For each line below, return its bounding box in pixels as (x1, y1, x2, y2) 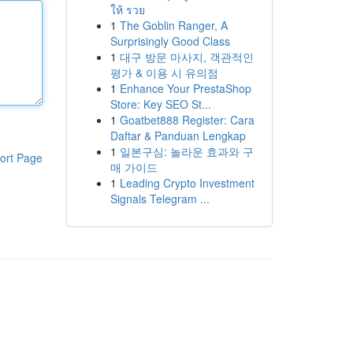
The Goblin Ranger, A (119, 17, 228, 33)
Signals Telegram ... (110, 191, 210, 206)
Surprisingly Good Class (110, 33, 230, 49)
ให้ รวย (110, 2, 145, 17)
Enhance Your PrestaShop (119, 80, 251, 96)
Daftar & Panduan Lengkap (110, 128, 246, 143)
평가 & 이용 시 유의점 (110, 65, 218, 80)
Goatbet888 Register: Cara (119, 112, 255, 128)
